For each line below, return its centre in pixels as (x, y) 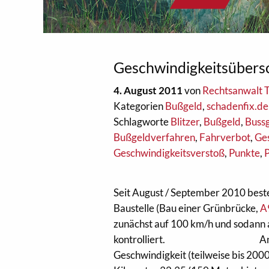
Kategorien (140, 106)
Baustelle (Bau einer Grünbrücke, (187, 208)
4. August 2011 (148, 90)
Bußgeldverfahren (155, 137)
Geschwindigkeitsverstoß (169, 153)
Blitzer (185, 122)
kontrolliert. (140, 239)
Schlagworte (142, 122)
